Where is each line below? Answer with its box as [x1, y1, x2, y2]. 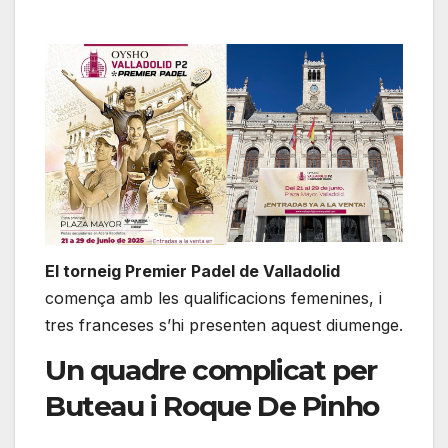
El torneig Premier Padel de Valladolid [45, 260, 340, 281]
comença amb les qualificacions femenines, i [45, 287, 382, 308]
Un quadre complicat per [45, 352, 377, 387]
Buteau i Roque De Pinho [45, 388, 379, 423]
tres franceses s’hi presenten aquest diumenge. [45, 314, 403, 335]
